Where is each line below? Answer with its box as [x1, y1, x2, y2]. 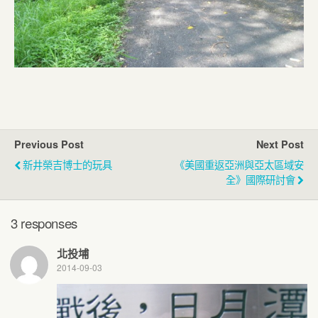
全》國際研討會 [226, 171, 295, 187]
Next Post [256, 136, 304, 151]
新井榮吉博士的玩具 [23, 156, 112, 172]
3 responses [11, 213, 77, 232]
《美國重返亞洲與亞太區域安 [175, 156, 304, 172]
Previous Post [14, 136, 84, 151]
